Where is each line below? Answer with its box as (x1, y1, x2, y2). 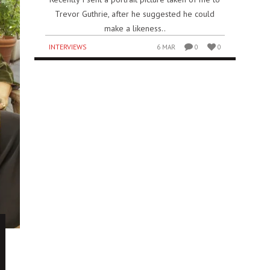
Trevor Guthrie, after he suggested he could (55, 8, 215, 19)
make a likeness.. (104, 22, 166, 34)
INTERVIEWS (49, 42, 87, 51)
